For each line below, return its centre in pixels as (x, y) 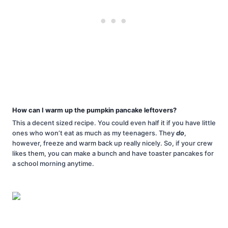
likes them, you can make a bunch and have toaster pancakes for (113, 154)
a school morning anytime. (53, 164)
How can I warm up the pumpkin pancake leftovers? (94, 110)
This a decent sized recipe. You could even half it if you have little (114, 123)
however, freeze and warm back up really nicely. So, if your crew (112, 144)
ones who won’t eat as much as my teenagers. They (94, 133)
